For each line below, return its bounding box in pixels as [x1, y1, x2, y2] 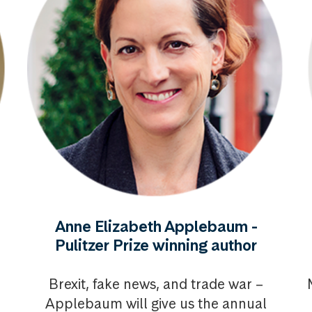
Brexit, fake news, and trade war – [49, 275, 263, 293]
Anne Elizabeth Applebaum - [54, 217, 258, 236]
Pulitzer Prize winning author [55, 235, 257, 255]
